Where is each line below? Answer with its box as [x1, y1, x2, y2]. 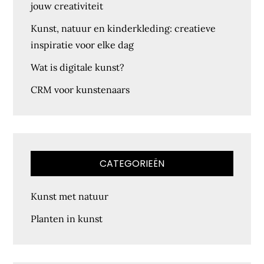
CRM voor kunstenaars [31, 84, 130, 95]
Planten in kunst [31, 213, 103, 225]
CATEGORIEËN [100, 157, 164, 170]
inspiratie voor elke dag [31, 39, 134, 51]
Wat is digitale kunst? [31, 61, 125, 73]
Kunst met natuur [31, 190, 109, 202]
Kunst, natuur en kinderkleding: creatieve [31, 22, 216, 34]
